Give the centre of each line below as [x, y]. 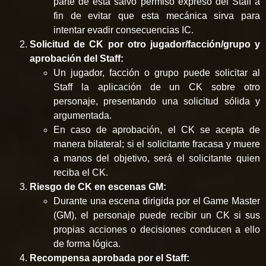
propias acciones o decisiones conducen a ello [157, 229]
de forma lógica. [87, 243]
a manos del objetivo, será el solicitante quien [157, 158]
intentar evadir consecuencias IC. [123, 30]
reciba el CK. [81, 172]
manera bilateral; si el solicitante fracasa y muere [157, 144]
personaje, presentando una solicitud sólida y [157, 101]
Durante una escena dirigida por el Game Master [157, 201]
